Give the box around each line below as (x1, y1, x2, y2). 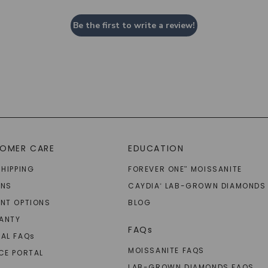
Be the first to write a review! (72, 20, 195, 32)
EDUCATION (127, 142, 184, 155)
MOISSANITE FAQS (127, 245, 205, 256)
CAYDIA (127, 181, 160, 191)
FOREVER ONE (127, 164, 185, 175)
